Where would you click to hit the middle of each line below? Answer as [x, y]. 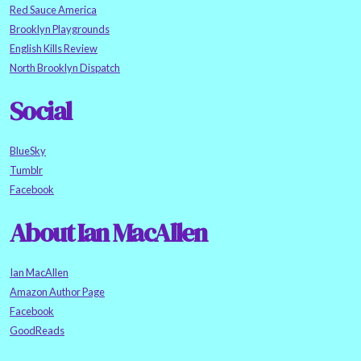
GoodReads [37, 331]
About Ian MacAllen [108, 233]
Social [41, 112]
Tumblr [26, 170]
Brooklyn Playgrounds [60, 29]
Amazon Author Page [57, 292]
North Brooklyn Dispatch [65, 68]
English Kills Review [54, 49]
